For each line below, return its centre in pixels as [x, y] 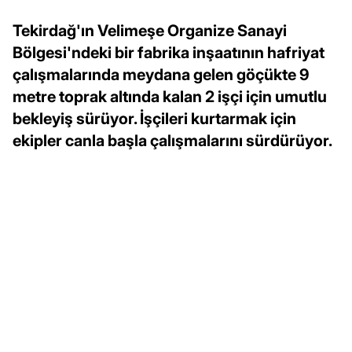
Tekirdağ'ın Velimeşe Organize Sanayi [150, 30]
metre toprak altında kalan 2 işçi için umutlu [170, 96]
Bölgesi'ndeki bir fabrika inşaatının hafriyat [169, 52]
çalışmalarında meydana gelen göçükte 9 [161, 74]
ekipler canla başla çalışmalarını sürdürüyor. [172, 140]
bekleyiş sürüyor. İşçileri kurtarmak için [154, 118]
